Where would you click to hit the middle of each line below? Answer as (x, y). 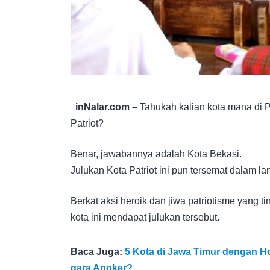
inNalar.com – (106, 107)
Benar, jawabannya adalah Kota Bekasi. (156, 154)
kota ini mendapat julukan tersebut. (145, 217)
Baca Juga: (98, 251)
